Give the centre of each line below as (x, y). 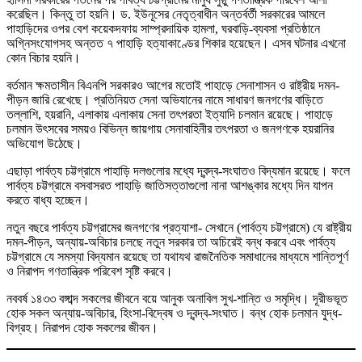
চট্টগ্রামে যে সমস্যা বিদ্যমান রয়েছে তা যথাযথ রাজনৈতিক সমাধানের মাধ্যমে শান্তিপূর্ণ (177, 257)
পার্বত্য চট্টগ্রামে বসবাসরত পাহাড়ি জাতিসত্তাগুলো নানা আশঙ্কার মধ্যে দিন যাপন (170, 186)
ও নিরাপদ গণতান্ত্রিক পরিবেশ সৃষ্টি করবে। (90, 271)
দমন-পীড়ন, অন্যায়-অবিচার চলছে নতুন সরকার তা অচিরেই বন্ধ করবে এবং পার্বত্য (171, 242)
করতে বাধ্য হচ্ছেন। (48, 200)
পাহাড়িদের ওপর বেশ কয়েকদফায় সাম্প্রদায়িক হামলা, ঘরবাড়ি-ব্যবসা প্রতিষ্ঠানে (163, 29)
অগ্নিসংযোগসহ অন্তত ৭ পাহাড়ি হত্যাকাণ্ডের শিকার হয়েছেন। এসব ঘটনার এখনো (176, 44)
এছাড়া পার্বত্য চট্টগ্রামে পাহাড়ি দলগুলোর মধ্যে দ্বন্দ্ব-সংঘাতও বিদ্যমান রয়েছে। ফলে (178, 171)
